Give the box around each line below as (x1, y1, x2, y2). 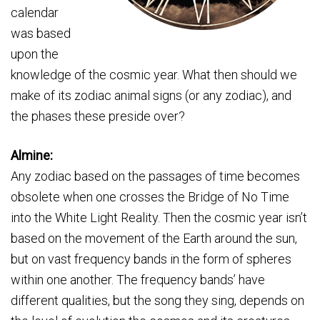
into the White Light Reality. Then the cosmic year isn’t (11, 210, 307, 225)
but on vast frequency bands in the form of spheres (11, 251, 291, 266)
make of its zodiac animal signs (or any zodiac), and (11, 88, 291, 103)
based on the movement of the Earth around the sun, (11, 231, 297, 246)
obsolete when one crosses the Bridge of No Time (11, 189, 289, 204)
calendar (11, 5, 59, 20)
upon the (11, 46, 59, 61)
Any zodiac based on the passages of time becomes (11, 169, 300, 184)
